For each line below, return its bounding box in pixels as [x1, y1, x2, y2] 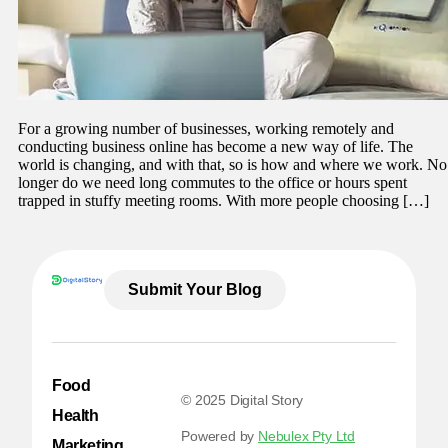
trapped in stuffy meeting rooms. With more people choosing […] [18, 191, 429, 209]
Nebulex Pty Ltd [258, 427, 356, 444]
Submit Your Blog [127, 280, 262, 298]
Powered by [181, 427, 259, 444]
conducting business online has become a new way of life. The [18, 137, 413, 155]
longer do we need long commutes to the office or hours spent [18, 173, 407, 191]
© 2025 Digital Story [181, 391, 304, 408]
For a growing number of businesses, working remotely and [18, 119, 394, 137]
